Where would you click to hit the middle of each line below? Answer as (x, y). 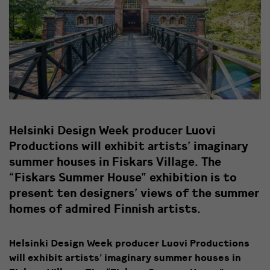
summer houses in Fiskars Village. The (115, 161)
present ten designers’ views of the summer (134, 192)
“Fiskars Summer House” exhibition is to (123, 177)
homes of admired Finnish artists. (105, 208)
